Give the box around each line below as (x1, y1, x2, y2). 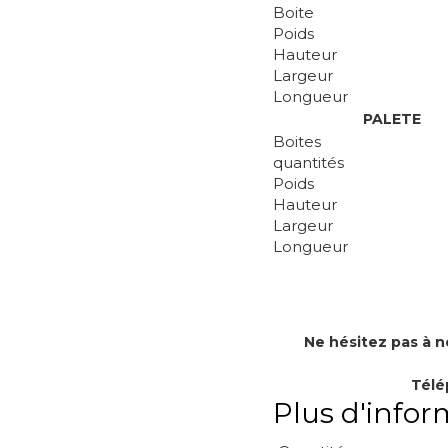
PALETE (363, 110, 421, 128)
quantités (273, 153, 344, 172)
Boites (273, 132, 321, 151)
